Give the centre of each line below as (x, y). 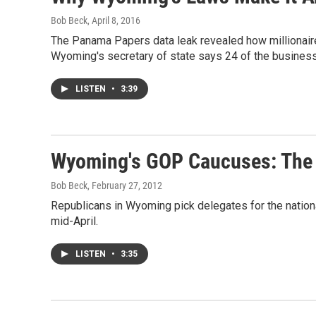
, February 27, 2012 (125, 186)
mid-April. (74, 221)
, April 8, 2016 (114, 20)
